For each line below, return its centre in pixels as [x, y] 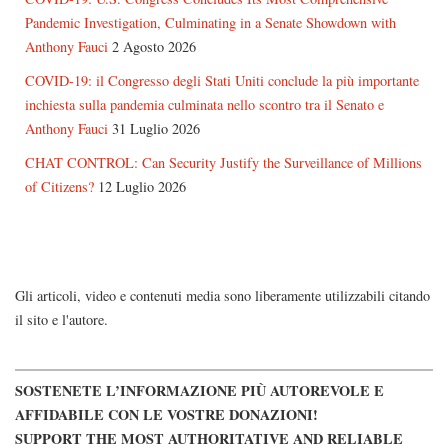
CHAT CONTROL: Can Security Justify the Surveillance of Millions [223, 163]
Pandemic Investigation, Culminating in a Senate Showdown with [210, 23]
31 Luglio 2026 [156, 129]
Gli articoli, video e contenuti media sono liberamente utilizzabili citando [222, 296]
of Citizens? [59, 187]
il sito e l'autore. [61, 320]
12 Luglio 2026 [142, 187]
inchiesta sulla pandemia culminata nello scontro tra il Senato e [204, 105]
